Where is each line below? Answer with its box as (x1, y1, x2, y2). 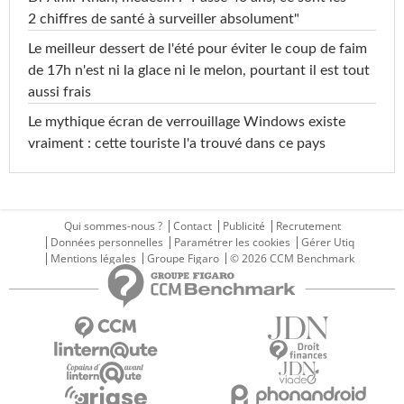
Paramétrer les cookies (174, 234, 290, 251)
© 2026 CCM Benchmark (230, 251, 354, 267)
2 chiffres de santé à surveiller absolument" (28, 12, 299, 27)
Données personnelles (50, 234, 163, 251)
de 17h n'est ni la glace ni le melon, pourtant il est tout (28, 63, 370, 78)
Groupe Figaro (147, 251, 219, 267)
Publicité (222, 218, 265, 234)
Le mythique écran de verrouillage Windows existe (28, 115, 345, 130)
